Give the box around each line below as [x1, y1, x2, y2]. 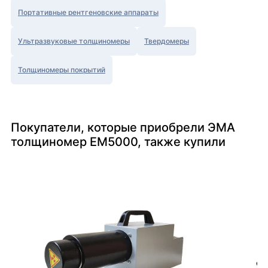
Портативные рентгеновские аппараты [18, 8, 159, 17]
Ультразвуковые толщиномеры [18, 36, 130, 46]
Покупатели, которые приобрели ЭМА [11, 120, 235, 135]
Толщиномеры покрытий [18, 65, 105, 75]
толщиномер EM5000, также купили [11, 135, 226, 150]
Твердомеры [144, 36, 189, 46]
